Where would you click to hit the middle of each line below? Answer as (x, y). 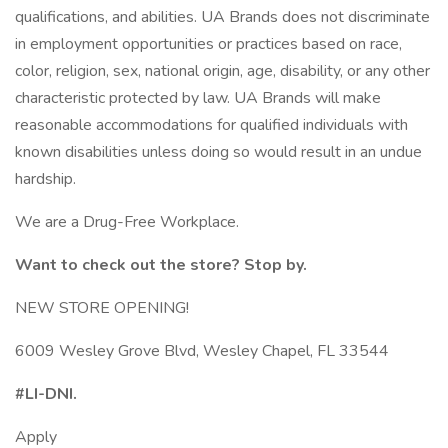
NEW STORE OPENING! (102, 308)
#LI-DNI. (46, 394)
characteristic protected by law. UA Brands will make (198, 98)
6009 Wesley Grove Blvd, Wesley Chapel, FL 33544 (202, 351)
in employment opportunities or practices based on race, (208, 44)
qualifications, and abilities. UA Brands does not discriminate (222, 17)
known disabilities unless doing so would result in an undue (218, 152)
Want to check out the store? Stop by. (161, 265)
